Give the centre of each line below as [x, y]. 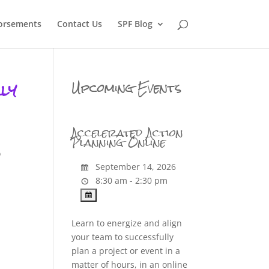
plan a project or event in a [126, 251]
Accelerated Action [128, 133]
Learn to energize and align [127, 223]
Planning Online [119, 143]
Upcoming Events [127, 88]
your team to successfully [123, 237]
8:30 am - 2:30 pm [131, 180]
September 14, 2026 [135, 167]
